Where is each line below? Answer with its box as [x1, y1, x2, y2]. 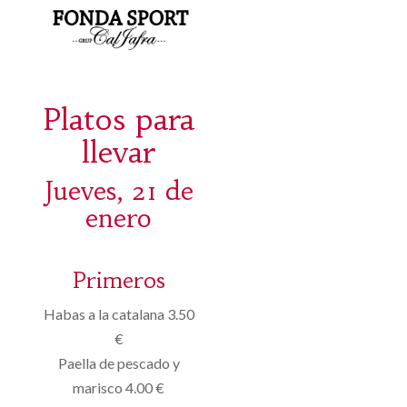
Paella [57, 353, 96, 372]
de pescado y [98, 353, 180, 372]
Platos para [43, 100, 194, 138]
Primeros [72, 266, 165, 294]
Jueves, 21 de [44, 174, 194, 207]
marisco [73, 378, 124, 396]
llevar [82, 133, 156, 171]
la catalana [97, 304, 164, 323]
